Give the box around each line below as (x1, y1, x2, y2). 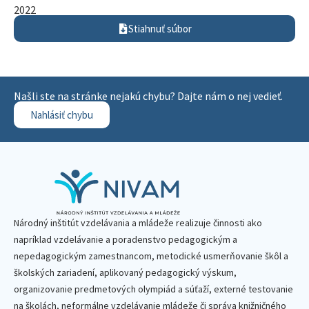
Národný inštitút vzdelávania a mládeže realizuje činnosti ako (14, 217, 262, 229)
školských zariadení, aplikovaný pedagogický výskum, (14, 266, 237, 279)
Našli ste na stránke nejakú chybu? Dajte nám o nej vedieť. (14, 89, 283, 103)
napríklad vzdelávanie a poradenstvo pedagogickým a (14, 233, 237, 246)
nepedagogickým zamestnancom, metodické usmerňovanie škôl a (14, 250, 288, 262)
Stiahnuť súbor (128, 22, 192, 35)
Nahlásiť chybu (30, 108, 93, 121)
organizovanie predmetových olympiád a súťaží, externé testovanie (14, 283, 293, 295)
